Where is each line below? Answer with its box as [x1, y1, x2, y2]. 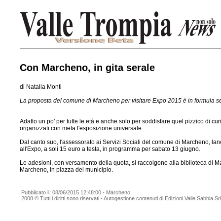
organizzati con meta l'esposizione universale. [20, 125, 143, 132]
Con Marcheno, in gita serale [20, 62, 155, 73]
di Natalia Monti [20, 83, 62, 90]
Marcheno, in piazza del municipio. [20, 166, 113, 173]
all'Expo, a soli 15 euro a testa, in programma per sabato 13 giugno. [20, 146, 200, 152]
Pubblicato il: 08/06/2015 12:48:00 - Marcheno [20, 189, 130, 195]
